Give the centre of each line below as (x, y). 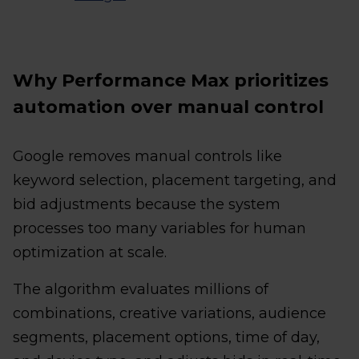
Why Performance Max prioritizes (171, 80)
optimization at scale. (90, 252)
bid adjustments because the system (147, 204)
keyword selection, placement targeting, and (175, 180)
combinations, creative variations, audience (169, 313)
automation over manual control (168, 107)
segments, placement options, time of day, (166, 337)
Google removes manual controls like (147, 156)
